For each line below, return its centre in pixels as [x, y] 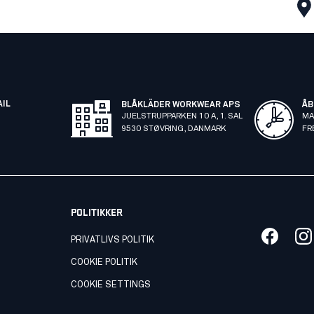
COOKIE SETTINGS [110, 285]
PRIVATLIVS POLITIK [112, 240]
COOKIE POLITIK [104, 262]
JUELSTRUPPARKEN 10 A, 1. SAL [182, 116]
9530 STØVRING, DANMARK [173, 129]
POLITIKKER [96, 211]
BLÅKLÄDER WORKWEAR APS [180, 105]
